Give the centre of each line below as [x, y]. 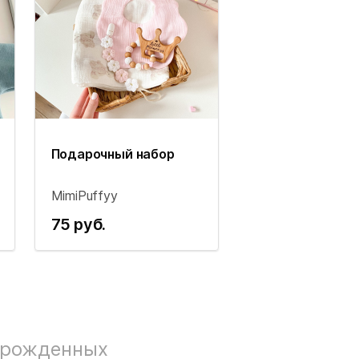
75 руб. [79, 224]
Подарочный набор [113, 154]
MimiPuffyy [84, 196]
